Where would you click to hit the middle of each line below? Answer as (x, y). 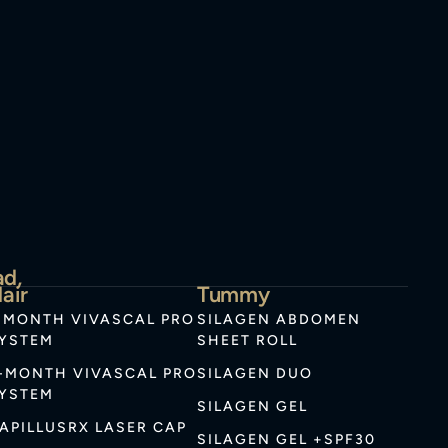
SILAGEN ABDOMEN (279, 320)
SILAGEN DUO (255, 374)
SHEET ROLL (248, 341)
